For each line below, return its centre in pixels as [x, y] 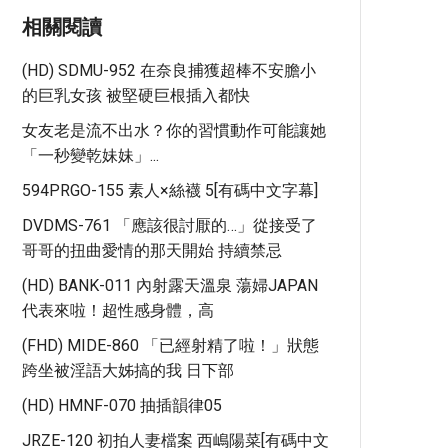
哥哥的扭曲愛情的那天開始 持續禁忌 [152, 250]
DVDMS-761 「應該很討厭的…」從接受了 [169, 225]
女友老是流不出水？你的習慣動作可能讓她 [174, 130]
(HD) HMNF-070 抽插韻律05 [122, 405]
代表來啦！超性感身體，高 [118, 310]
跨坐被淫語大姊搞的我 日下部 [128, 370]
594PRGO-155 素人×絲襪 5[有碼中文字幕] [170, 190]
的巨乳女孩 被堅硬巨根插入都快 [136, 95]
